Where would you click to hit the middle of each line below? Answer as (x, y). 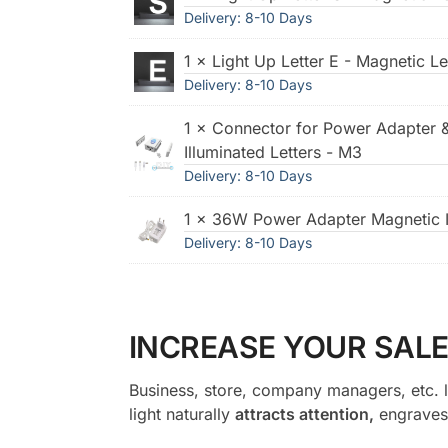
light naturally (181, 413)
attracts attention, (304, 413)
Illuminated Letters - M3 (272, 151)
